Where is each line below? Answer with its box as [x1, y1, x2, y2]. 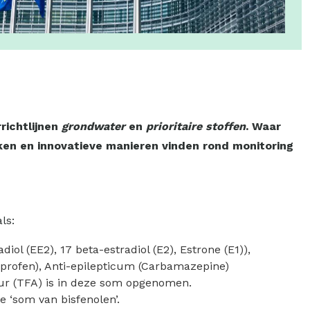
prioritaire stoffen [143, 119, 246, 133]
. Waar [246, 119, 281, 133]
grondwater [62, 119, 129, 133]
